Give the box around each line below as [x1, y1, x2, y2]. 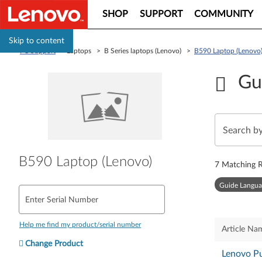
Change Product [25, 239, 83, 248]
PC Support [20, 47, 56, 54]
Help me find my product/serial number [19, 220, 141, 228]
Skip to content [9, 37, 64, 45]
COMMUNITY [194, 9, 253, 19]
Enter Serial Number [25, 195, 98, 204]
